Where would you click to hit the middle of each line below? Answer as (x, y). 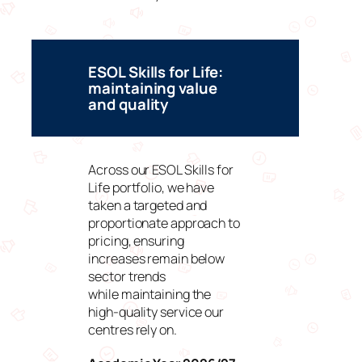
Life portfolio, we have (152, 188)
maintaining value (153, 88)
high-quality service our (156, 312)
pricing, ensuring (136, 241)
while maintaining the (150, 295)
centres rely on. (133, 330)
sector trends (127, 277)
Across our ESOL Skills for (161, 170)
